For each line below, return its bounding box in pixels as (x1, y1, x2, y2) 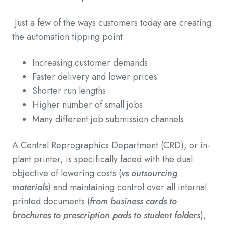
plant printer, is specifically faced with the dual (12, 152, 193, 166)
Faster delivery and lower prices (32, 70, 157, 83)
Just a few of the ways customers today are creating (15, 16, 211, 29)
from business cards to (90, 194, 177, 208)
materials (12, 180, 48, 194)
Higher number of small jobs (32, 98, 143, 111)
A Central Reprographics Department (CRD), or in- (12, 138, 210, 152)
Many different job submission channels (32, 112, 184, 126)
